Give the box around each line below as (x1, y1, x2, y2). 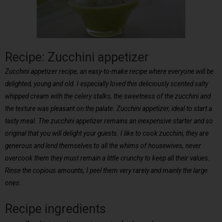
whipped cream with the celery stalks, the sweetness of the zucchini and (5, 92, 211, 101)
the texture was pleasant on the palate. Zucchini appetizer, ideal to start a (5, 105, 212, 113)
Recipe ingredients (5, 202, 106, 217)
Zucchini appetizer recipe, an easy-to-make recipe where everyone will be (5, 67, 214, 76)
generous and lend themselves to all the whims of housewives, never (5, 142, 201, 150)
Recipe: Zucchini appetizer (5, 50, 149, 65)
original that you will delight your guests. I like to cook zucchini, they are (5, 129, 209, 138)
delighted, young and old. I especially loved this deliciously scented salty (5, 80, 208, 88)
